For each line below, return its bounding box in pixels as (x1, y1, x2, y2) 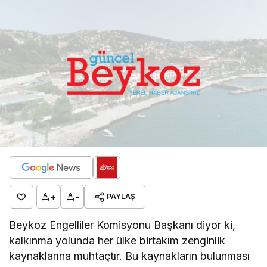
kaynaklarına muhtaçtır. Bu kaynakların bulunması (9, 250, 250, 263)
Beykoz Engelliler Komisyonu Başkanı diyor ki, (9, 219, 236, 232)
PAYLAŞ (107, 192, 135, 201)
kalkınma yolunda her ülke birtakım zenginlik (9, 234, 226, 247)
